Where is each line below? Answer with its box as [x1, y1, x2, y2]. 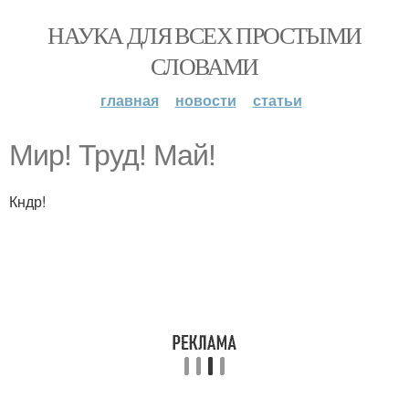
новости [174, 89, 236, 110]
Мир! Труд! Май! [9, 139, 215, 172]
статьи [252, 89, 302, 110]
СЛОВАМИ [151, 50, 258, 81]
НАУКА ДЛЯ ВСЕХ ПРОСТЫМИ [47, 19, 362, 50]
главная [100, 89, 159, 110]
